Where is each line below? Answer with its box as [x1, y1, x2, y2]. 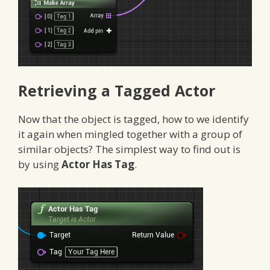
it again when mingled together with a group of [18, 127, 242, 142]
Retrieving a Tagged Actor [18, 80, 215, 101]
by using [18, 157, 61, 172]
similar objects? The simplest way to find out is [18, 142, 240, 157]
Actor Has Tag [61, 157, 134, 172]
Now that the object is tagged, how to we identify [18, 112, 249, 127]
